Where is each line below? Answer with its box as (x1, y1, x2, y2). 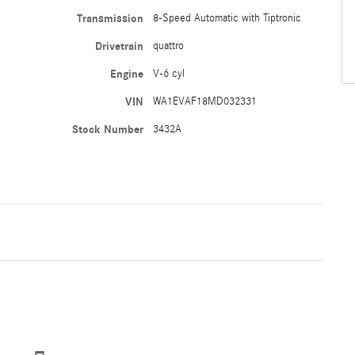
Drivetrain (94, 39, 143, 53)
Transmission (76, 11, 143, 25)
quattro (152, 39, 184, 52)
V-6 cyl (152, 67, 185, 80)
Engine (109, 67, 143, 81)
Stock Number (71, 122, 143, 136)
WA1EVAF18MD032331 (152, 94, 257, 108)
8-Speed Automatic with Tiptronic (152, 11, 301, 25)
